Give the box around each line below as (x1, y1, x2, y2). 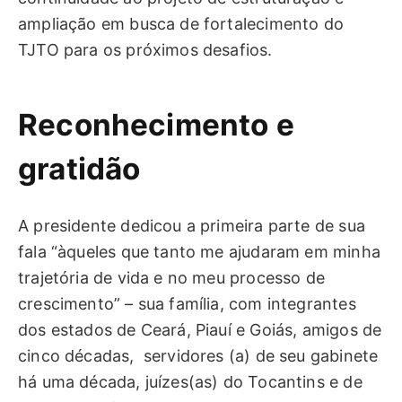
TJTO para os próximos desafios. (18, 39, 273, 59)
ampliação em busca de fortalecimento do (18, 13, 345, 33)
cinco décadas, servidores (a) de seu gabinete (18, 346, 379, 366)
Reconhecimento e (18, 106, 294, 143)
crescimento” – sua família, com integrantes (18, 294, 356, 314)
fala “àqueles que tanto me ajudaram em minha (18, 242, 380, 262)
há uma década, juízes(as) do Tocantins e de (18, 372, 363, 392)
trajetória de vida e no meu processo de (18, 268, 326, 288)
